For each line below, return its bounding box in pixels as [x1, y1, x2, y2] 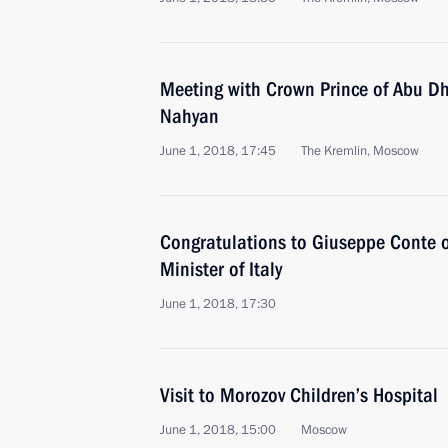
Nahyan [160, 104, 219, 128]
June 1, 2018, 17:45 [160, 142, 276, 160]
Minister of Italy [160, 257, 282, 281]
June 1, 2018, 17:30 [160, 295, 276, 313]
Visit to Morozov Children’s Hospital [160, 383, 438, 407]
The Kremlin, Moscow [301, 142, 419, 160]
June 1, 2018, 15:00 [160, 421, 276, 439]
